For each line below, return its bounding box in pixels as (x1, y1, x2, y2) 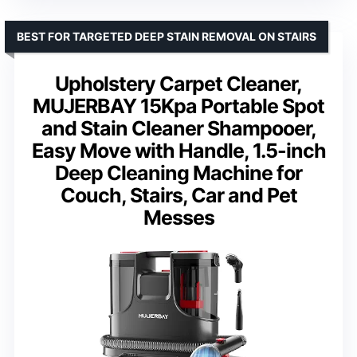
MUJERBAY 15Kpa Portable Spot (33, 94, 324, 119)
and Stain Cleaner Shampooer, (41, 116, 316, 141)
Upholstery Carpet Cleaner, (55, 72, 302, 96)
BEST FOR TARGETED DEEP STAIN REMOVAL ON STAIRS (17, 29, 316, 44)
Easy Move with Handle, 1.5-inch (31, 139, 326, 163)
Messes (143, 206, 214, 230)
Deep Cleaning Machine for (55, 161, 302, 186)
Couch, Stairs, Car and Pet (60, 183, 297, 208)
